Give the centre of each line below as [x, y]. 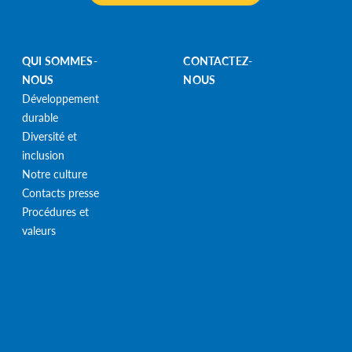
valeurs [38, 230]
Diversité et [49, 136]
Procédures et [55, 211]
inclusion [43, 154]
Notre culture [54, 173]
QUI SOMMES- [59, 60]
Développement [60, 98]
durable [40, 117]
